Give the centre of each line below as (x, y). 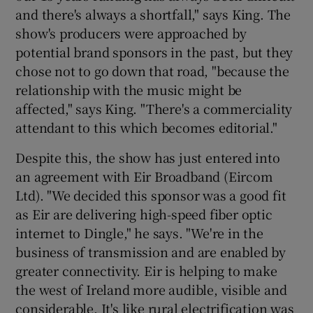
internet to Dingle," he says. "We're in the (139, 232)
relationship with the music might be (129, 89)
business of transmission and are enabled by (151, 251)
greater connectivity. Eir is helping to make (146, 270)
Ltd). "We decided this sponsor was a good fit (151, 195)
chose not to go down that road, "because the (152, 70)
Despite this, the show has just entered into (148, 157)
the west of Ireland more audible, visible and (151, 289)
